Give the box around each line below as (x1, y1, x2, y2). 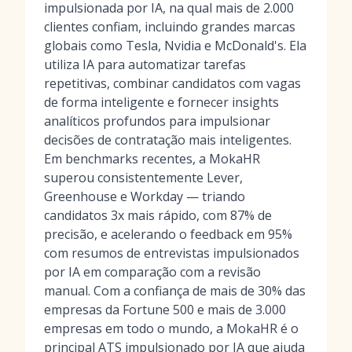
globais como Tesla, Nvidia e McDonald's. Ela (44, 37, 306, 54)
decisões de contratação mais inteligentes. (44, 131, 291, 148)
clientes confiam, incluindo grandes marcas (44, 18, 295, 35)
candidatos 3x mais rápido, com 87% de (44, 207, 272, 224)
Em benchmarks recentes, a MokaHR (44, 150, 260, 167)
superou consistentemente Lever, (44, 169, 243, 186)
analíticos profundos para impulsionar (44, 112, 270, 130)
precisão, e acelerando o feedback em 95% (44, 225, 292, 243)
